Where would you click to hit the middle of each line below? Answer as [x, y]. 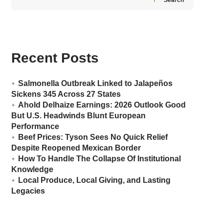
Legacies [28, 191]
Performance [35, 127]
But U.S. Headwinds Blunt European [78, 116]
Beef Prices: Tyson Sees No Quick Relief [93, 137]
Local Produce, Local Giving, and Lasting [94, 180]
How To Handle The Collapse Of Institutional [99, 159]
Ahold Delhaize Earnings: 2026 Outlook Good [102, 105]
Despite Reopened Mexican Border [76, 148]
